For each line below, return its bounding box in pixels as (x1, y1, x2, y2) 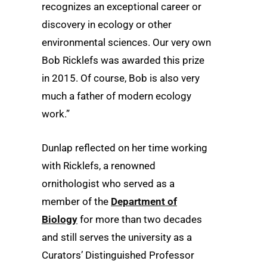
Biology (42, 213, 77, 226)
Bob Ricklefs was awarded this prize (42, 54, 204, 67)
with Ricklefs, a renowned (42, 160, 156, 172)
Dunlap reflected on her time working (42, 142, 207, 154)
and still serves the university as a (42, 231, 192, 244)
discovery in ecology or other (42, 18, 172, 31)
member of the (42, 195, 111, 208)
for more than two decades (77, 213, 202, 226)
